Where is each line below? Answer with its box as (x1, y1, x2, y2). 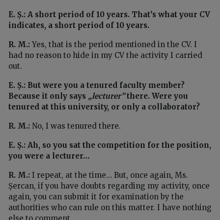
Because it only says (8, 91, 88, 101)
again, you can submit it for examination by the (8, 192, 184, 202)
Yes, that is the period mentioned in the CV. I (30, 40, 197, 50)
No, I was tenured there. (30, 121, 121, 131)
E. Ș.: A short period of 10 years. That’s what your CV (8, 10, 210, 20)
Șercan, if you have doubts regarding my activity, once (8, 181, 210, 191)
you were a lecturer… (8, 151, 90, 161)
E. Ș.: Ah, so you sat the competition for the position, (8, 140, 211, 150)
